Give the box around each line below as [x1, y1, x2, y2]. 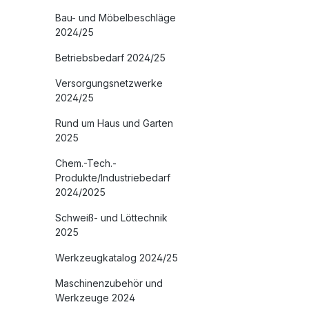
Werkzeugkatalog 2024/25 [55, 252, 178, 264]
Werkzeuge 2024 [55, 292, 135, 304]
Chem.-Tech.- [55, 157, 117, 170]
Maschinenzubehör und [55, 277, 163, 290]
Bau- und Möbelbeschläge [55, 12, 176, 24]
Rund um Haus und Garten [55, 117, 173, 130]
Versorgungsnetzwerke [55, 77, 163, 90]
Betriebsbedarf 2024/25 [55, 52, 166, 64]
